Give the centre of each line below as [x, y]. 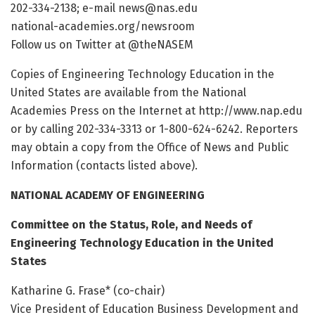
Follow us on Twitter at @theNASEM [102, 45]
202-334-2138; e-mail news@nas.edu [104, 8]
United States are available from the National [128, 93]
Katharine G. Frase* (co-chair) [88, 291]
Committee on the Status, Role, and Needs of [131, 225]
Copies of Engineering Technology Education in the [142, 75]
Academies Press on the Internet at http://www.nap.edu [156, 111]
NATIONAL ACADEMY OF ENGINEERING [108, 195]
